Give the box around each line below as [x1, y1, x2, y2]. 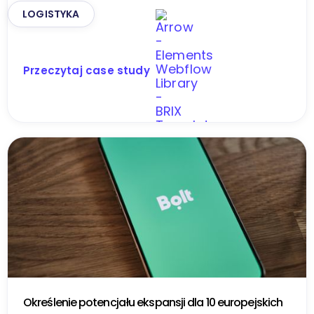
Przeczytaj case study [23, 62, 150, 78]
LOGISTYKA [22, 6, 80, 21]
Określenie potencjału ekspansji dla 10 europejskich [23, 294, 283, 310]
